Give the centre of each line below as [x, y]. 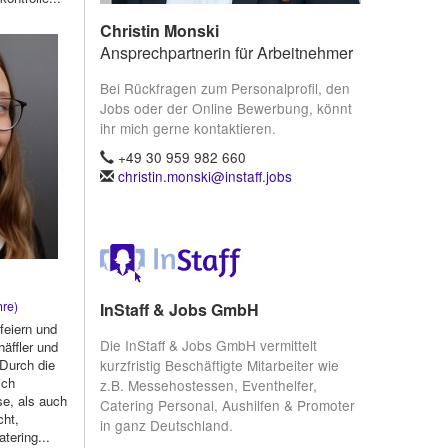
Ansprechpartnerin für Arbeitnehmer [226, 53]
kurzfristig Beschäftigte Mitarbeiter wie [219, 364]
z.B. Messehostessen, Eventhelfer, [208, 384]
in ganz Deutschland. [166, 424]
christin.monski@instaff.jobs [204, 175]
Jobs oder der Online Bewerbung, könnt [225, 107]
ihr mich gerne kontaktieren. [187, 127]
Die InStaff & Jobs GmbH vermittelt [208, 344]
